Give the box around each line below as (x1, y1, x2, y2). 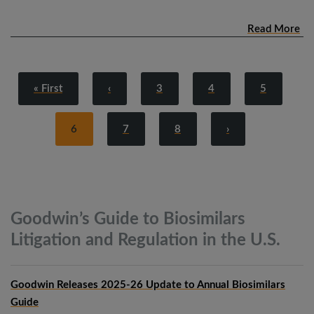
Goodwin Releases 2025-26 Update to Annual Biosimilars (11, 279, 285, 290)
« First (34, 83, 62, 95)
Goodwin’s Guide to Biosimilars (11, 210, 245, 228)
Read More (247, 23, 300, 34)
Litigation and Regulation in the (11, 231, 246, 249)
